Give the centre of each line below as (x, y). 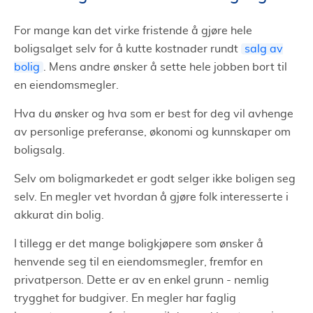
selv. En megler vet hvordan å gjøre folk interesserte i (151, 197)
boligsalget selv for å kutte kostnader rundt (128, 49)
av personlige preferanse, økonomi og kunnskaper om (152, 132)
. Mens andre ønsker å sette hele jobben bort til (165, 67)
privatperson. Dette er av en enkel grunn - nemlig (141, 280)
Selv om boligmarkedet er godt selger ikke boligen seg (155, 179)
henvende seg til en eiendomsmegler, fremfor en (138, 262)
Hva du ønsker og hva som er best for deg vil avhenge (154, 114)
